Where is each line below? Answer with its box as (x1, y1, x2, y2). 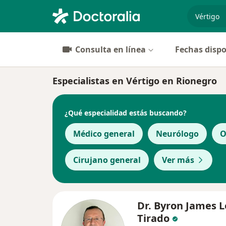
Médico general (73, 128, 135, 139)
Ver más (162, 154, 194, 165)
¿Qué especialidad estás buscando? (65, 107, 187, 118)
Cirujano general (73, 154, 141, 165)
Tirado (137, 211, 169, 225)
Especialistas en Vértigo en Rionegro (52, 75, 217, 87)
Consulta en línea (75, 44, 146, 55)
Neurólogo (156, 128, 199, 139)
